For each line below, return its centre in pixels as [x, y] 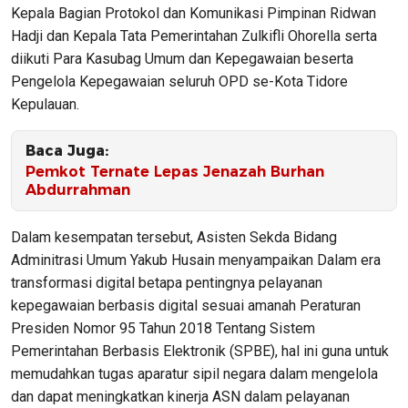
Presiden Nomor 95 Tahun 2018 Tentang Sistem [163, 328]
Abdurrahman [78, 189]
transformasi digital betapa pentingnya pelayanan [167, 282]
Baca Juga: [67, 150]
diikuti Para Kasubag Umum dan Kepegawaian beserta [182, 58]
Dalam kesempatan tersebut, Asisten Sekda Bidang [174, 237]
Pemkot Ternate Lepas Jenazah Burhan [175, 171]
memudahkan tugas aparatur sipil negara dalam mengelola [194, 373]
